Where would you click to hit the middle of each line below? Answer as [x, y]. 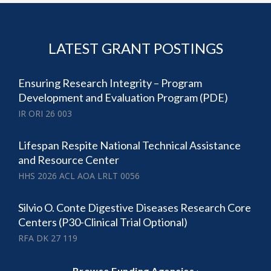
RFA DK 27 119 [48, 238]
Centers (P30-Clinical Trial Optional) [103, 222]
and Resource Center [69, 160]
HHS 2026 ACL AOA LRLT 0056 [79, 176]
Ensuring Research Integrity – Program [110, 83]
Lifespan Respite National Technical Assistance [129, 145]
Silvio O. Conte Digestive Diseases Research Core [135, 208]
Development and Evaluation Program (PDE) [123, 98]
